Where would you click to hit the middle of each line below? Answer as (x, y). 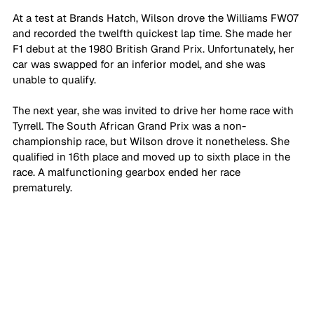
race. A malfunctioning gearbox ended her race (128, 172)
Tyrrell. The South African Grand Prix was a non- (129, 126)
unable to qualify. (56, 80)
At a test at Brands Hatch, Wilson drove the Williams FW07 (157, 18)
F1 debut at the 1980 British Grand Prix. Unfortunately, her (155, 49)
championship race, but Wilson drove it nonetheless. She (152, 142)
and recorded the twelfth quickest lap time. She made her (154, 34)
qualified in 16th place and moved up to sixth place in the (153, 157)
